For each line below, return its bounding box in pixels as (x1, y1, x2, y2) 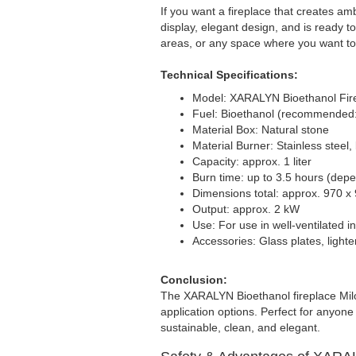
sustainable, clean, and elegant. (161, 321, 320, 334)
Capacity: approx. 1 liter (192, 155, 311, 168)
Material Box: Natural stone (192, 123, 329, 136)
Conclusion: (161, 273, 227, 286)
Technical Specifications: (161, 68, 298, 81)
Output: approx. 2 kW (192, 203, 300, 215)
